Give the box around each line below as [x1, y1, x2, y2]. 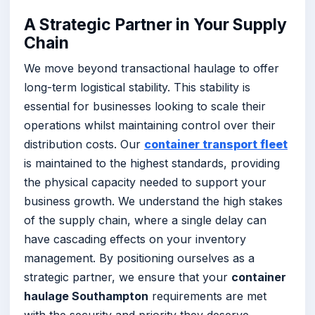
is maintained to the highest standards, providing [24, 156, 280, 171]
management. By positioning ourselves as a [24, 251, 255, 266]
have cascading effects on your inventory [24, 232, 246, 247]
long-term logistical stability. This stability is [24, 80, 250, 95]
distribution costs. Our [24, 137, 144, 152]
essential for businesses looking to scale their [24, 99, 266, 114]
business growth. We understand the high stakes [24, 194, 283, 209]
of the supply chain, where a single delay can [24, 213, 266, 228]
